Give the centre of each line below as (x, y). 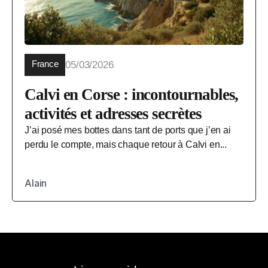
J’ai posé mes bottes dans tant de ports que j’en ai (128, 130)
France (45, 63)
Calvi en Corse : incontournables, (132, 94)
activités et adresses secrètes (113, 113)
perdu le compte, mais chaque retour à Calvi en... (126, 144)
